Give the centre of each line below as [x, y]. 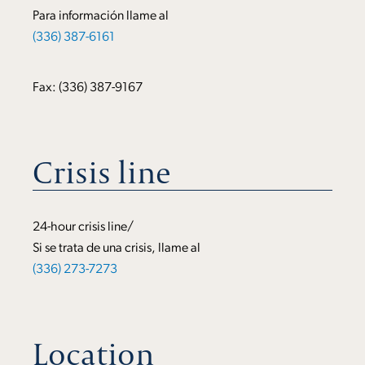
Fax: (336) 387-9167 [88, 88]
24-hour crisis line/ [83, 228]
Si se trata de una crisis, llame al [117, 249]
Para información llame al [101, 17]
